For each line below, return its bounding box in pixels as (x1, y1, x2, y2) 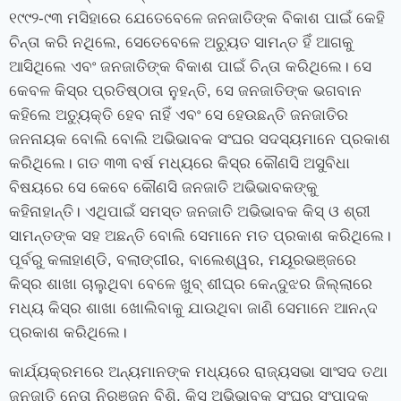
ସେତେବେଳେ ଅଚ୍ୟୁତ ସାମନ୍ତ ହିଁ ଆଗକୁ (125, 34, 354, 52)
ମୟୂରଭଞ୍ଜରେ (269, 252, 356, 269)
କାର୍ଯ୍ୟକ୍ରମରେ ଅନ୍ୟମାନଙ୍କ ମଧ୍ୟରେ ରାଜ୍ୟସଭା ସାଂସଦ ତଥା (9, 363, 388, 381)
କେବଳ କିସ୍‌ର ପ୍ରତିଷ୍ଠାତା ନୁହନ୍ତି (9, 82, 207, 100)
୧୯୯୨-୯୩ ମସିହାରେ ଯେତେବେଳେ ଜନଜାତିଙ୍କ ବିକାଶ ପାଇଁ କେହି (9, 10, 385, 28)
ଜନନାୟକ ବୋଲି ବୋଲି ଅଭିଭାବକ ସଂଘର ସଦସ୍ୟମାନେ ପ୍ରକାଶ (9, 131, 390, 149)
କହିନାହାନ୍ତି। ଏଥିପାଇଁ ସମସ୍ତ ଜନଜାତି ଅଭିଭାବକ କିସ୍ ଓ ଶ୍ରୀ (9, 203, 371, 221)
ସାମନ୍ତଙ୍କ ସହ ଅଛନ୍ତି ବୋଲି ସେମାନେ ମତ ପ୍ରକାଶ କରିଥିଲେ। (9, 227, 391, 245)
